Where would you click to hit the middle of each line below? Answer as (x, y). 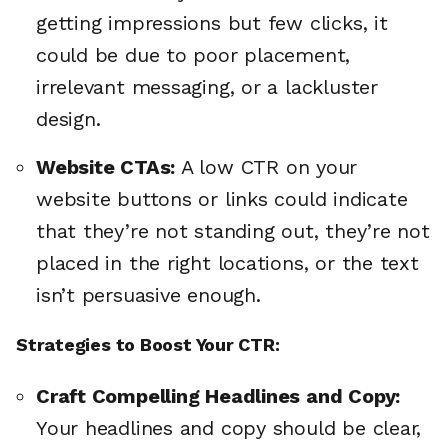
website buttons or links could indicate (222, 198)
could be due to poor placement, (193, 54)
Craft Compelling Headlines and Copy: (218, 396)
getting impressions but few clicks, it (212, 22)
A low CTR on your (266, 166)
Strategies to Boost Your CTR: (148, 344)
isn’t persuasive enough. (148, 294)
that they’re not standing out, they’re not (233, 230)
